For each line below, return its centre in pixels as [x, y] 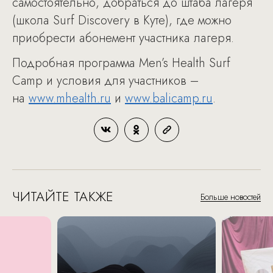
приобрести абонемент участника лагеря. [123, 38]
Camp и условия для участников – [105, 81]
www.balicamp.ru [169, 98]
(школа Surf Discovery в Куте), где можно [122, 20]
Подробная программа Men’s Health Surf [121, 63]
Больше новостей [231, 197]
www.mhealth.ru [70, 98]
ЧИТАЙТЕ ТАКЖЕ [63, 196]
